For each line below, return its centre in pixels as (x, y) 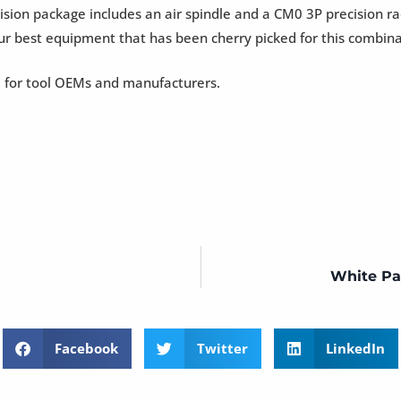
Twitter (222, 349)
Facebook (87, 349)
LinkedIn (356, 349)
